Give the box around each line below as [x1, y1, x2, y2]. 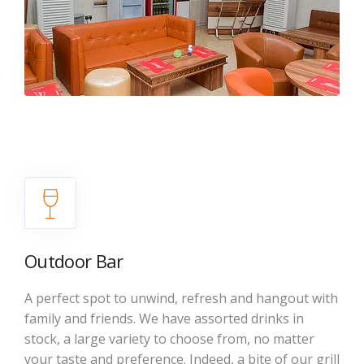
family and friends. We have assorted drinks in [24, 309, 304, 327]
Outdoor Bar [24, 248, 123, 273]
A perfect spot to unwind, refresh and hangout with [24, 288, 338, 307]
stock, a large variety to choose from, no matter [24, 329, 314, 348]
